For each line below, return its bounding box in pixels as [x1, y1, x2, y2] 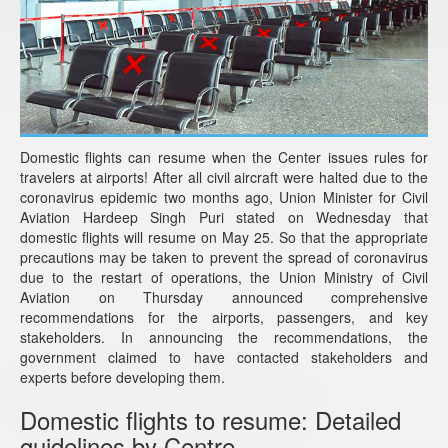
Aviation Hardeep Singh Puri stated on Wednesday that [20, 206, 428, 227]
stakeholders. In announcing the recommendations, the [20, 326, 428, 347]
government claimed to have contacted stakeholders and [20, 346, 428, 367]
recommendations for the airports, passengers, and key [20, 306, 428, 327]
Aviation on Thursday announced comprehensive [20, 286, 428, 307]
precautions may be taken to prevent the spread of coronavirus [20, 246, 428, 267]
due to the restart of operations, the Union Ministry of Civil [20, 266, 428, 287]
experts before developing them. [20, 366, 225, 387]
